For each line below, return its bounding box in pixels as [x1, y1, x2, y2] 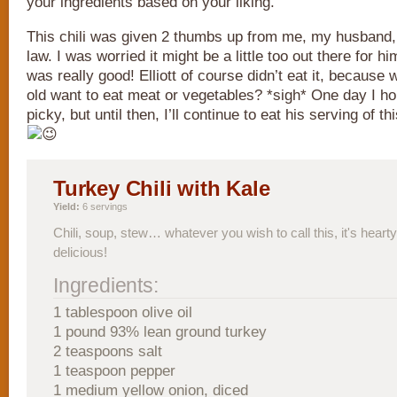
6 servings [82, 201, 128, 212]
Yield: [53, 201, 80, 212]
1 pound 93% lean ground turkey [53, 323, 267, 340]
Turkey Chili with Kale [53, 176, 270, 200]
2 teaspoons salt [53, 343, 162, 360]
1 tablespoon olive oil [53, 304, 192, 321]
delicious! [53, 245, 107, 260]
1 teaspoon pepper [53, 362, 175, 379]
